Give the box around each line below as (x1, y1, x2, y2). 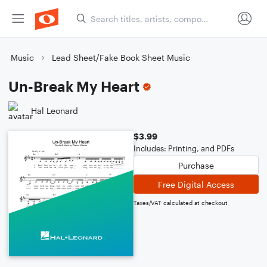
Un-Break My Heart (8, 77, 139, 95)
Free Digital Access (158, 179, 234, 190)
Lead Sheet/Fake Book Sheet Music (52, 52, 190, 63)
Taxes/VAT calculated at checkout (133, 199, 228, 206)
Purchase (178, 160, 214, 170)
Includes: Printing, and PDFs (133, 144, 234, 153)
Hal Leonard (31, 105, 78, 116)
